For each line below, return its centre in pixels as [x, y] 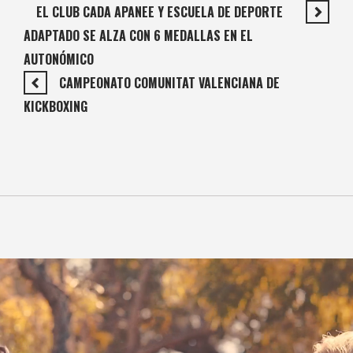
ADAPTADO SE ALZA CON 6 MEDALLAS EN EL [138, 35]
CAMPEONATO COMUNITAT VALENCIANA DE [169, 82]
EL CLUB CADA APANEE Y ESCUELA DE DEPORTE [160, 11]
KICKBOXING [56, 106]
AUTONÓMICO [59, 59]
